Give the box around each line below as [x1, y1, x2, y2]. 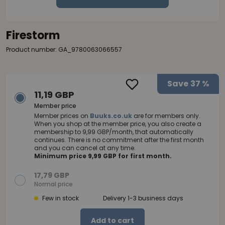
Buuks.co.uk [90, 111, 132, 121]
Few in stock [42, 194, 79, 203]
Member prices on [34, 111, 90, 121]
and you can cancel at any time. [34, 144, 136, 153]
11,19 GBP [34, 88, 74, 101]
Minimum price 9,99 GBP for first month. [34, 152, 172, 161]
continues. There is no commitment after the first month [34, 136, 204, 145]
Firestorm [6, 28, 60, 44]
